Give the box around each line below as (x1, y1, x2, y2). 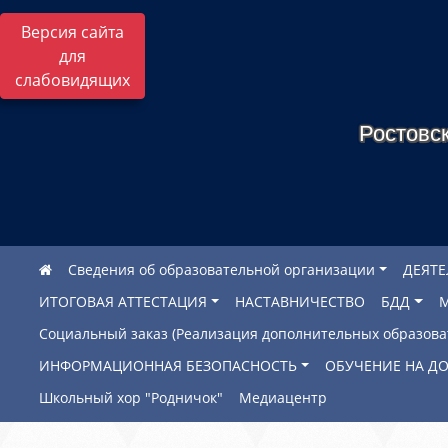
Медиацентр (239, 388, 327, 407)
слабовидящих (15, 69, 130, 91)
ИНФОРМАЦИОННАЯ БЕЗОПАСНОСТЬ (39, 356, 297, 375)
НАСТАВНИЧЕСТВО (235, 292, 366, 311)
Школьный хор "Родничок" (39, 388, 223, 407)
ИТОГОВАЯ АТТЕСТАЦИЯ (39, 292, 207, 311)
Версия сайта (21, 21, 124, 43)
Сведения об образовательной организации (68, 260, 375, 279)
